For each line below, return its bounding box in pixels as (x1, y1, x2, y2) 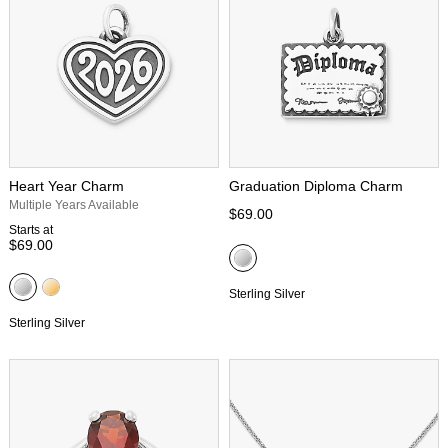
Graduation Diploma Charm (229, 177, 403, 194)
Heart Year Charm (9, 177, 124, 194)
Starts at (9, 222, 53, 237)
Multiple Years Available (9, 197, 139, 212)
